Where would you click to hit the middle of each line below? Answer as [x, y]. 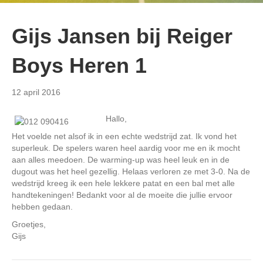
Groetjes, [29, 224]
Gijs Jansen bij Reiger [122, 36]
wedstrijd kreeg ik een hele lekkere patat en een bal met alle [123, 183]
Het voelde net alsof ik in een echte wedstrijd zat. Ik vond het [124, 136]
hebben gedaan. [42, 206]
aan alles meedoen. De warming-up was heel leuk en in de [121, 159]
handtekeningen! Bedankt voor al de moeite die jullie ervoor [122, 195]
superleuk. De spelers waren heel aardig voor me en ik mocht [126, 148]
